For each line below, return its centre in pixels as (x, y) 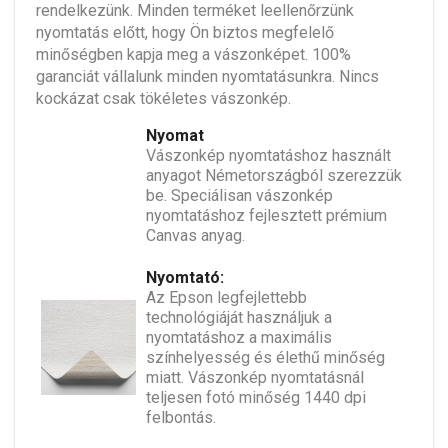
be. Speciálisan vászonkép (239, 195)
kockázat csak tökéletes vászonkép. (165, 98)
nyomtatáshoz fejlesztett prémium (266, 215)
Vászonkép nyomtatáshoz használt (268, 155)
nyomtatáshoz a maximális (239, 337)
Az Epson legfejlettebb (226, 297)
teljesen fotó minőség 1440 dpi (256, 397)
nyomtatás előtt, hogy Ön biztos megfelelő (185, 32)
